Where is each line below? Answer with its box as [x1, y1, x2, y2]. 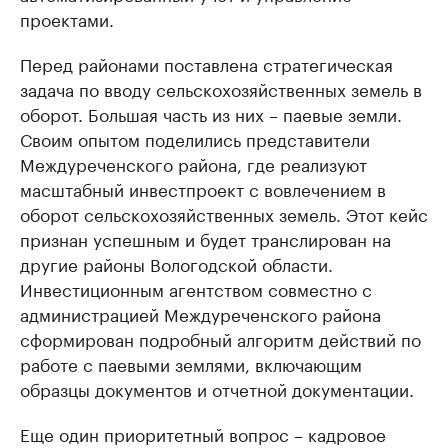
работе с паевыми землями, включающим [20, 350, 362, 377]
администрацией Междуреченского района [20, 300, 381, 327]
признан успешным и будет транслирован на [20, 225, 391, 252]
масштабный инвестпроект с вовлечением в [20, 175, 386, 202]
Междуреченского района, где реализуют [20, 150, 367, 177]
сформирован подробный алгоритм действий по [20, 325, 421, 352]
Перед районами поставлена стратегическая [20, 50, 393, 77]
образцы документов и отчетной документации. [20, 375, 414, 402]
